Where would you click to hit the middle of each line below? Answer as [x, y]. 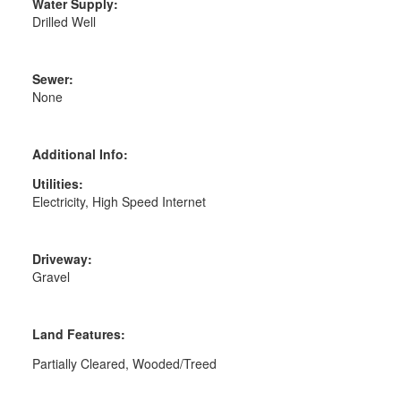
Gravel [51, 277]
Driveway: [62, 259]
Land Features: [78, 334]
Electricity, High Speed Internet [119, 202]
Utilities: [57, 184]
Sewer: [52, 79]
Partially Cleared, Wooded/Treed [124, 364]
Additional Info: [80, 154]
